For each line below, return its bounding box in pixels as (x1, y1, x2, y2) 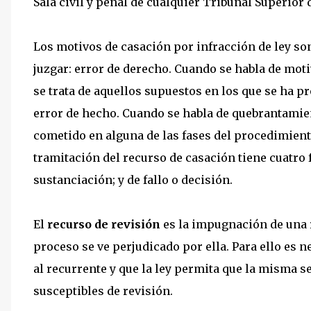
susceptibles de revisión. (33, 284, 173, 298)
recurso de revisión (47, 217, 160, 231)
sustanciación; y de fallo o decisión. (33, 173, 233, 187)
